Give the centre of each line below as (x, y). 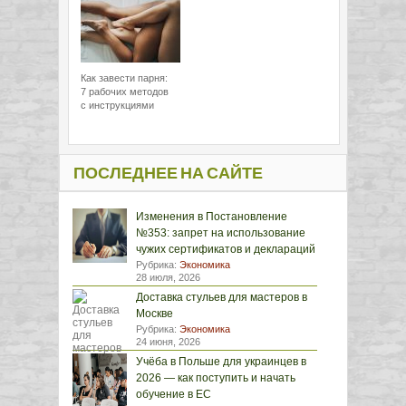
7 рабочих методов (125, 92)
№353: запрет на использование (221, 233)
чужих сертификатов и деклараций (226, 249)
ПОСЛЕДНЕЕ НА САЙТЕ (168, 174)
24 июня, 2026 (168, 342)
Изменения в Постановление (212, 217)
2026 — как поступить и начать (216, 378)
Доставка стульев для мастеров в (222, 297)
